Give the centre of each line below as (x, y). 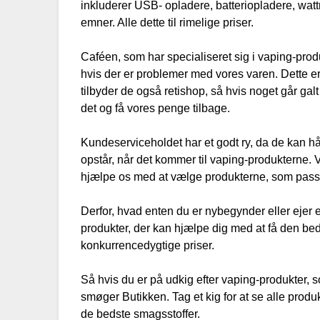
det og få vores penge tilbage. (156, 109)
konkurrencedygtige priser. (148, 246)
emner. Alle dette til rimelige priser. (167, 23)
